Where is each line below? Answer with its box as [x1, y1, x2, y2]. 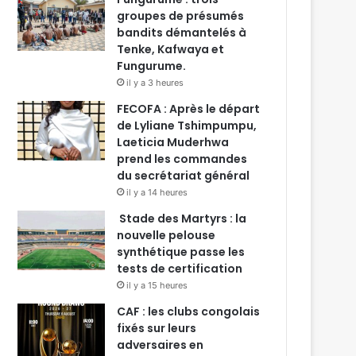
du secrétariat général [117, 168, 250, 184]
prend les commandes [117, 151, 248, 168]
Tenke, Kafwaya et [117, 41, 225, 58]
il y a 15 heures [126, 280, 188, 292]
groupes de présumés [117, 8, 245, 25]
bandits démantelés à [117, 25, 247, 41]
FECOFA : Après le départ [117, 101, 261, 118]
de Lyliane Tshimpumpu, [117, 118, 257, 134]
